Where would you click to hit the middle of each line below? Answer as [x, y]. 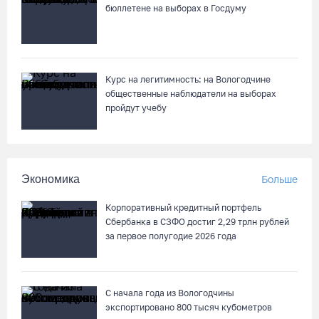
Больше [279, 179]
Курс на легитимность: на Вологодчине [188, 79]
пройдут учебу [136, 108]
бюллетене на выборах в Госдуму [176, 8]
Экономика [51, 179]
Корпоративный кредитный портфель [183, 208]
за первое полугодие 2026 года [171, 236]
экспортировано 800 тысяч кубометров [189, 307]
